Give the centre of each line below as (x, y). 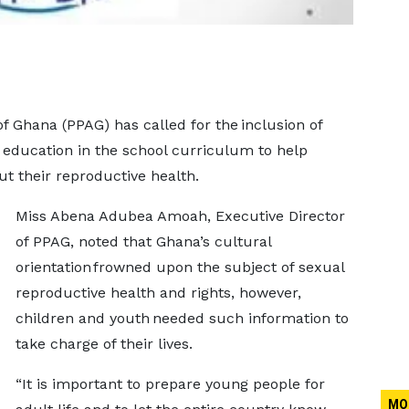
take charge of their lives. (108, 344)
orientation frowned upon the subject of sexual (179, 267)
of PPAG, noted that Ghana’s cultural (143, 241)
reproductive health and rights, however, (158, 293)
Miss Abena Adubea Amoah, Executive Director (180, 216)
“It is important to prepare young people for (170, 384)
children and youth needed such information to (182, 318)
